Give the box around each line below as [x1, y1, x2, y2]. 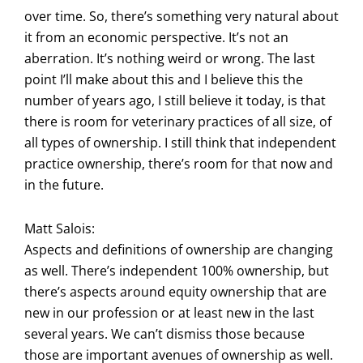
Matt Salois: [24, 219, 95, 237]
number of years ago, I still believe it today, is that [24, 91, 326, 109]
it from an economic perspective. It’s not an [24, 28, 288, 46]
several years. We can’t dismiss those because [24, 324, 305, 343]
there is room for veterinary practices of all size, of [24, 112, 331, 130]
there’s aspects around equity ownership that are [24, 282, 327, 301]
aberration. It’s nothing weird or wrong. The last [24, 49, 315, 67]
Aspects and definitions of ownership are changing [24, 240, 333, 258]
